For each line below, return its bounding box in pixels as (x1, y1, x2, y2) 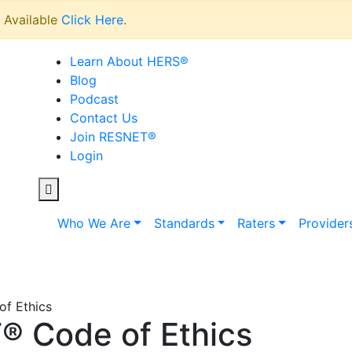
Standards (153, 215, 214, 231)
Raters (237, 215, 276, 231)
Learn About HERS (70, 53, 180, 69)
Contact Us (70, 110, 137, 126)
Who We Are (57, 215, 130, 231)
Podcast (70, 91, 119, 107)
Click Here (61, 12, 123, 27)
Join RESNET (70, 129, 148, 145)
